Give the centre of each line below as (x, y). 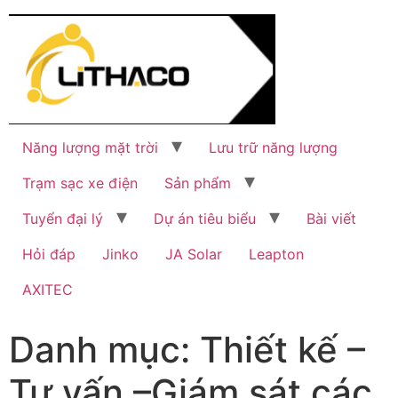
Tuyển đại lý (63, 218)
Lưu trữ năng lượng (273, 147)
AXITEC (48, 289)
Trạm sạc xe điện (80, 183)
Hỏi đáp (49, 254)
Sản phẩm (198, 183)
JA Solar (194, 254)
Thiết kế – (283, 349)
